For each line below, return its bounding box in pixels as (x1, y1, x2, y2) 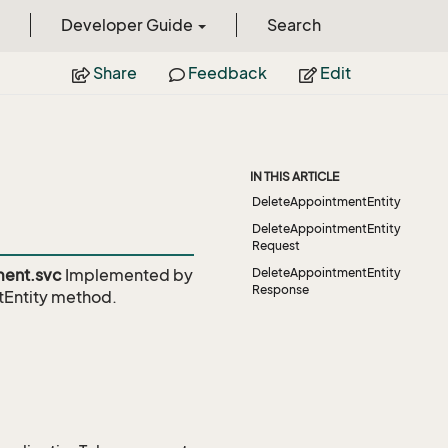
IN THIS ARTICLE (250, 169, 339, 184)
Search (266, 15, 321, 35)
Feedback (184, 63, 267, 83)
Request (252, 238, 300, 253)
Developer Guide (60, 15, 196, 35)
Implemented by (62, 265, 193, 285)
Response (252, 282, 309, 297)
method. (48, 287, 117, 307)
